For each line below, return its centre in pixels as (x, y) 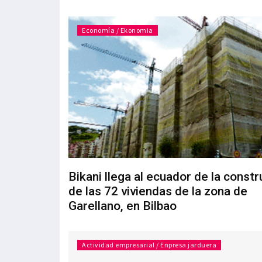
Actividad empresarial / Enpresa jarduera (149, 245)
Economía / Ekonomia (118, 30)
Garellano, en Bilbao (123, 206)
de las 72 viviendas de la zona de (158, 192)
